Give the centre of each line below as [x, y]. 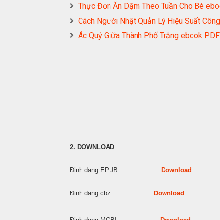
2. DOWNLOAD [92, 147]
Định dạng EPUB [115, 170]
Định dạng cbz [112, 193]
